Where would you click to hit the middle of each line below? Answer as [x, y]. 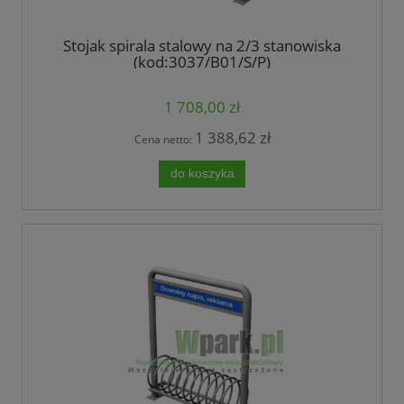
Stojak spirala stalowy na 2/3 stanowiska [202, 45]
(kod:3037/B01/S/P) [202, 61]
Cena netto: [164, 139]
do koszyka [202, 173]
